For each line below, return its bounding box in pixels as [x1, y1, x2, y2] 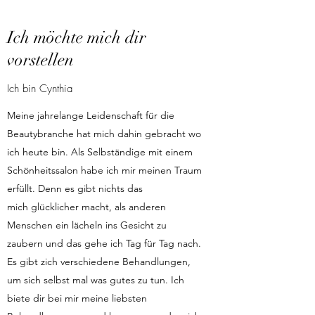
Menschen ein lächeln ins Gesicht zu [7, 219, 167, 231]
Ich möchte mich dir [7, 27, 146, 48]
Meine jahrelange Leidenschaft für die [7, 109, 174, 122]
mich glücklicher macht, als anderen [7, 200, 166, 213]
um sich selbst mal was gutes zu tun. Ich [7, 274, 184, 286]
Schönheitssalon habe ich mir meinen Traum [7, 164, 202, 176]
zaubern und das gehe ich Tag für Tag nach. [7, 237, 201, 250]
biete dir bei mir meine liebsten [7, 292, 147, 304]
